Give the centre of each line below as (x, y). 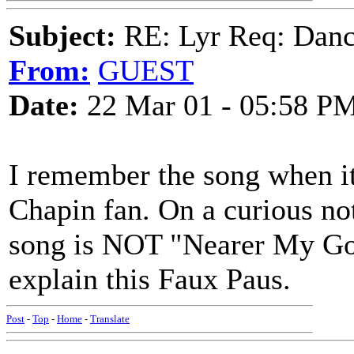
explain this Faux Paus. (150, 279)
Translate (110, 319)
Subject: (62, 36)
